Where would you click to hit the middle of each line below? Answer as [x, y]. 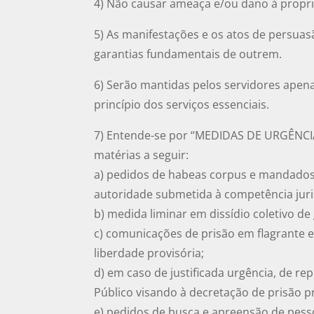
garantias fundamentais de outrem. [188, 54]
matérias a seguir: [142, 155]
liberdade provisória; [149, 253]
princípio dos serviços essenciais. [182, 105]
